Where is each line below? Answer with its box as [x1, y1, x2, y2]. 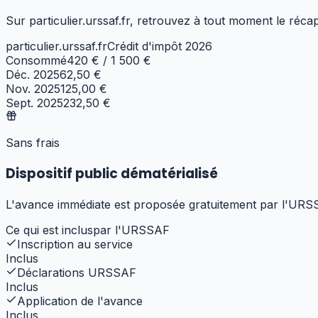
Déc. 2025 [6, 67, 60, 82]
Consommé [6, 53, 67, 68]
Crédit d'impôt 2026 [107, 39, 212, 54]
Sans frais [6, 136, 60, 150]
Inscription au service [17, 236, 133, 251]
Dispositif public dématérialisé [6, 163, 218, 183]
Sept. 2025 [6, 96, 63, 111]
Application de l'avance [17, 293, 143, 308]
